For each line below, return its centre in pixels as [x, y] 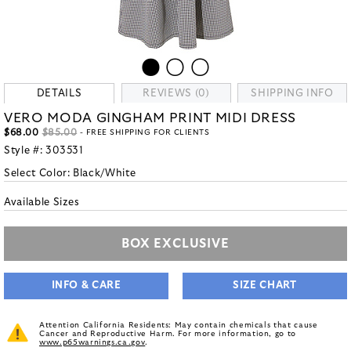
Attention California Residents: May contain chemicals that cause [179, 325]
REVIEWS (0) [176, 94]
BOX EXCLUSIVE [175, 244]
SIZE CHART [265, 286]
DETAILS [59, 94]
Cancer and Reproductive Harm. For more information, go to [168, 334]
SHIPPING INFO [292, 94]
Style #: [25, 151]
